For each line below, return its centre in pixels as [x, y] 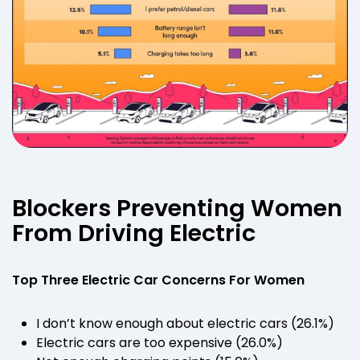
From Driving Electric [134, 233]
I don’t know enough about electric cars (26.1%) [185, 323]
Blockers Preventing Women [177, 208]
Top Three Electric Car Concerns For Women [158, 280]
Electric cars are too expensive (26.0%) [160, 342]
